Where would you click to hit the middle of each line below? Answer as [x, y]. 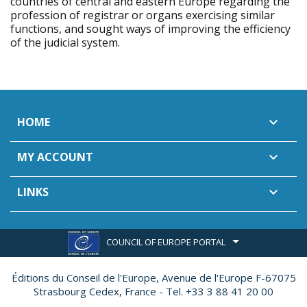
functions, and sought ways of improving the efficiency [150, 29]
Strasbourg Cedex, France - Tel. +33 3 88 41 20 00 [153, 291]
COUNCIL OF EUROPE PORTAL [166, 242]
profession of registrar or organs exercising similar [143, 15]
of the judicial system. [65, 42]
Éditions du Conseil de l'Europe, [85, 278]
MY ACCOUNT [55, 157]
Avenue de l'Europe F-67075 [227, 278]
